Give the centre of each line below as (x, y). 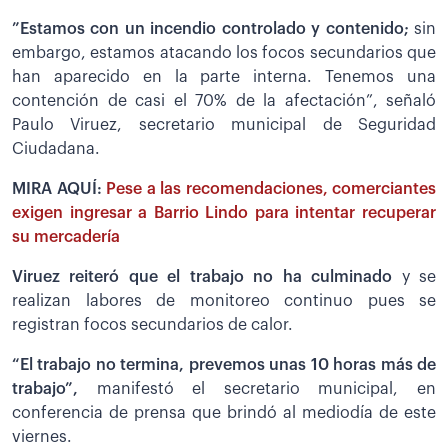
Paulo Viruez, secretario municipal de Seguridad (224, 124)
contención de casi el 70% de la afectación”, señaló (224, 100)
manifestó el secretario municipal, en (257, 388)
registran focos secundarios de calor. (152, 324)
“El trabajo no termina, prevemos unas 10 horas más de (224, 364)
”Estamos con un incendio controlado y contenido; (213, 28)
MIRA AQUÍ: (59, 188)
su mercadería (66, 236)
